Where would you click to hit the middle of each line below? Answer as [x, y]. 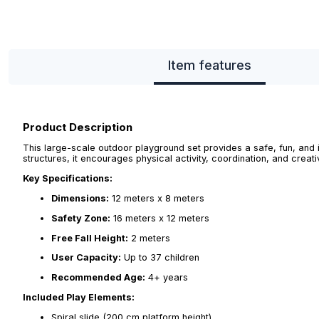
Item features [210, 66]
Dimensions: [80, 198]
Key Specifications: [68, 179]
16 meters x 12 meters [160, 218]
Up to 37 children [160, 258]
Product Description [78, 127]
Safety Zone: [81, 218]
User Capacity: [86, 258]
